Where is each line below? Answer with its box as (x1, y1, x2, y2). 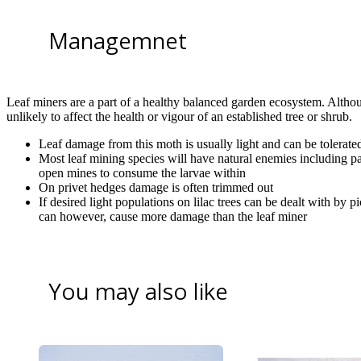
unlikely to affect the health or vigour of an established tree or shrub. (6, 109, 352, 123)
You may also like (48, 275, 228, 306)
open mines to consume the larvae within (39, 165, 246, 180)
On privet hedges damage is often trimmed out (39, 180, 273, 194)
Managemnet (48, 25, 187, 56)
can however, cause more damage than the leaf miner (39, 209, 307, 223)
